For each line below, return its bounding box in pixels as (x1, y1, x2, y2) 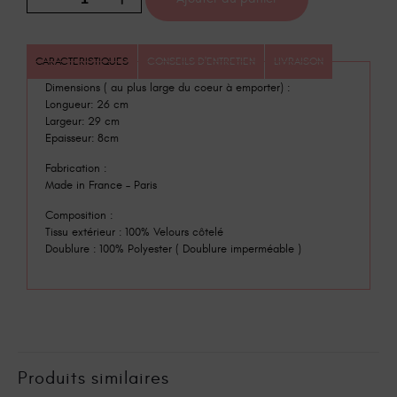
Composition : (45, 207, 113, 222)
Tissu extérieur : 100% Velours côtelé (45, 224, 223, 239)
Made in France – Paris (45, 177, 157, 192)
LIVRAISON (274, 54, 323, 67)
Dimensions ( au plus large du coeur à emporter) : (45, 80, 290, 95)
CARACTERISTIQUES (35, 54, 128, 67)
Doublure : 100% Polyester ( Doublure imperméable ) (45, 241, 301, 256)
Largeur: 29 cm (45, 113, 120, 128)
